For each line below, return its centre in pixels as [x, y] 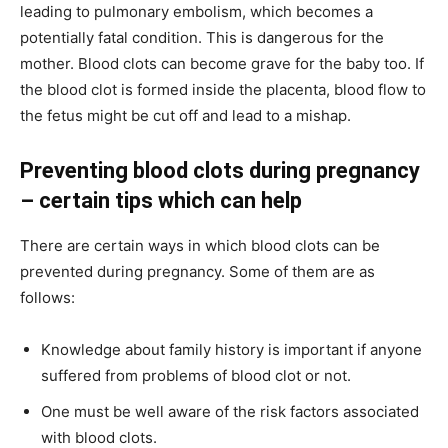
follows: [47, 298]
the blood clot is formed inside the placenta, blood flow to [223, 90]
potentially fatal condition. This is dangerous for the [202, 38]
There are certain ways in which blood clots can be [200, 246]
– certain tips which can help [161, 201]
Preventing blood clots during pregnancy [220, 171]
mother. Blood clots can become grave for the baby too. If [222, 64]
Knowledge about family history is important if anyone [231, 350]
